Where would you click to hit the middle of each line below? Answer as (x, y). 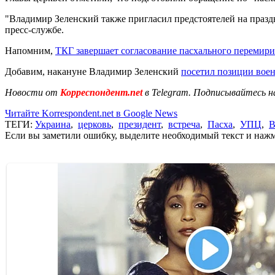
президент (140, 124)
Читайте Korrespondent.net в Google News (91, 113)
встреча (184, 124)
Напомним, (30, 50)
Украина (53, 124)
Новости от (31, 92)
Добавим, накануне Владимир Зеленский (93, 71)
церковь (95, 124)
